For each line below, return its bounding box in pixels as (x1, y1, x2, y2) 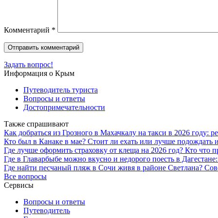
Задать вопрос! (4, 60, 53, 69)
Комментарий (4, 25, 52, 34)
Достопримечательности (23, 103, 105, 111)
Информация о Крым (4, 69, 74, 77)
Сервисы (4, 181, 34, 189)
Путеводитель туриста (23, 85, 98, 94)
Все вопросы (4, 172, 47, 181)
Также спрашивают (4, 119, 69, 128)
